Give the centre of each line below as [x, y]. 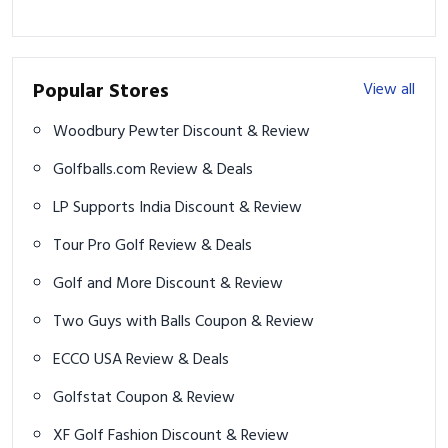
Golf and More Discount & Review [219, 283]
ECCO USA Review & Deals [177, 359]
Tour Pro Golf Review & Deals [200, 245]
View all [389, 89]
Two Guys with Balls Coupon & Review [254, 321]
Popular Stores [101, 91]
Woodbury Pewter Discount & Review [246, 131]
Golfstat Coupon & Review [175, 397]
